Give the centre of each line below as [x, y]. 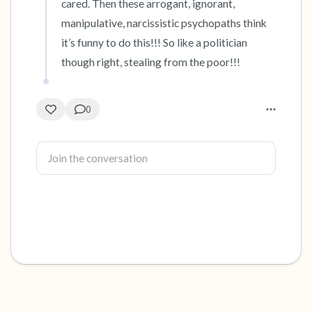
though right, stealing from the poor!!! [151, 62]
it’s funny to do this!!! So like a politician [154, 42]
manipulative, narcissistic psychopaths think [164, 23]
